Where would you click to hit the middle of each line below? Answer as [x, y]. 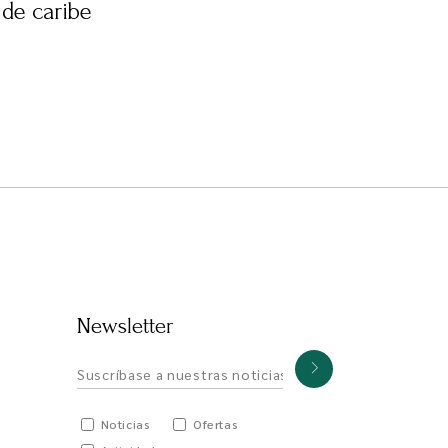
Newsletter [125, 326]
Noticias [125, 424]
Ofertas [216, 424]
